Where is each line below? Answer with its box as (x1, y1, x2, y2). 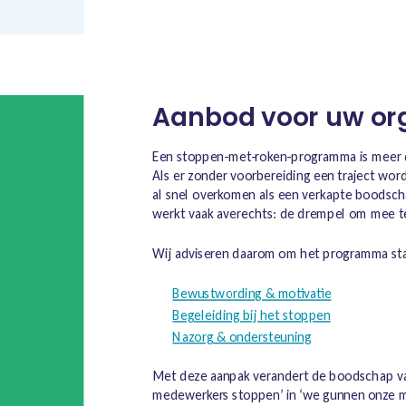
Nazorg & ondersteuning (172, 327, 312, 345)
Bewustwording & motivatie (172, 285, 332, 303)
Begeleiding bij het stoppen (172, 306, 331, 324)
